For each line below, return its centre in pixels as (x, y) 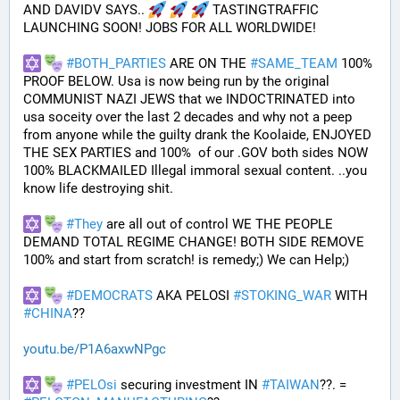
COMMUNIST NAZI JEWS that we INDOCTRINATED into (189, 99)
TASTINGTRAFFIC (264, 10)
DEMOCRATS (113, 296)
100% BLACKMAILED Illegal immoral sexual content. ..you (195, 171)
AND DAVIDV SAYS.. (86, 10)
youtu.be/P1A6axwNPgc (95, 349)
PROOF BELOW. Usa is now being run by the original (176, 81)
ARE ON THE (208, 63)
